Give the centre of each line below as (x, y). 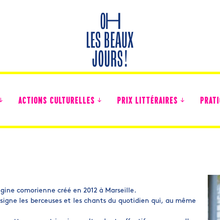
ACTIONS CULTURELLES (56, 101)
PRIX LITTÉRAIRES (147, 101)
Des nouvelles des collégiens (59, 165)
